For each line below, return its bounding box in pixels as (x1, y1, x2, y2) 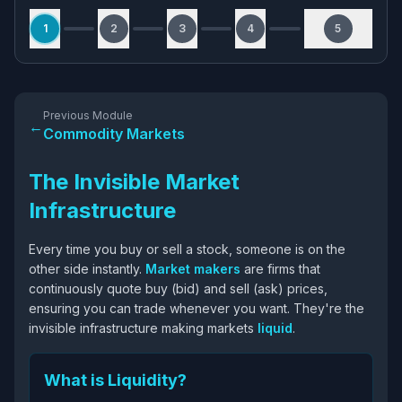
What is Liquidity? (44, 371, 187, 389)
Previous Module (43, 109, 133, 122)
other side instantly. (29, 261, 145, 276)
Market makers (145, 261, 240, 276)
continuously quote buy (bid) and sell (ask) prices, (29, 281, 328, 296)
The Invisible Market (29, 169, 240, 195)
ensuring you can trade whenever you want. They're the (29, 301, 364, 316)
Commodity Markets (43, 125, 185, 143)
